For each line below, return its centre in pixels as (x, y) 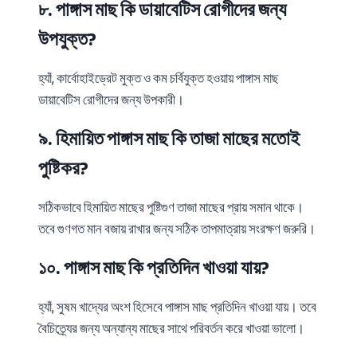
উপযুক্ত (63, 39)
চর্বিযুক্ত (187, 78)
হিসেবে (148, 307)
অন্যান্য (120, 329)
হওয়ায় (220, 78)
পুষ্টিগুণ (161, 208)
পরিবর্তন (206, 329)
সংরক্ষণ (265, 229)
